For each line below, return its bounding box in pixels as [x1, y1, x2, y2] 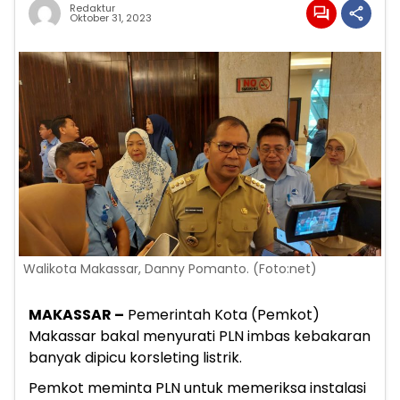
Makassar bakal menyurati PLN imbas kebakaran [29, 325, 371, 346]
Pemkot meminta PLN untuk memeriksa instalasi [29, 377, 366, 398]
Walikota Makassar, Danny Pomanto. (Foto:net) [23, 259, 317, 278]
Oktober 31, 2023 [70, 11, 152, 26]
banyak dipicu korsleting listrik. [29, 346, 242, 368]
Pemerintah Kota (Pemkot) [124, 304, 320, 325]
